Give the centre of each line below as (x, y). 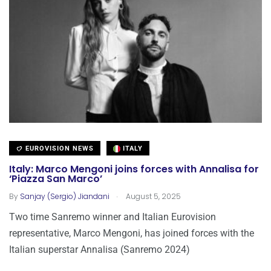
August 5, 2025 (152, 197)
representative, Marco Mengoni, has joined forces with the (132, 233)
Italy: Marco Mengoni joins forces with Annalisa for (134, 169)
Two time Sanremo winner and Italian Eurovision (113, 217)
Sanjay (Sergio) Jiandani (65, 197)
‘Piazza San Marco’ (56, 179)
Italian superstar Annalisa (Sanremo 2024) (100, 250)
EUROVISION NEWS (58, 149)
